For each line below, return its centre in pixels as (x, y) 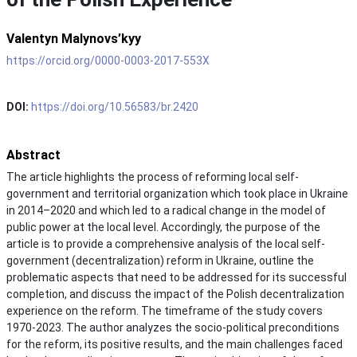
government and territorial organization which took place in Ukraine (177, 193)
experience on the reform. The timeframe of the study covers (165, 310)
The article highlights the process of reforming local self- (153, 177)
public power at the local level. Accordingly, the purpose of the (163, 227)
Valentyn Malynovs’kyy (74, 38)
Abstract (33, 155)
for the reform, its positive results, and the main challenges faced (175, 344)
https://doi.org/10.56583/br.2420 (115, 106)
